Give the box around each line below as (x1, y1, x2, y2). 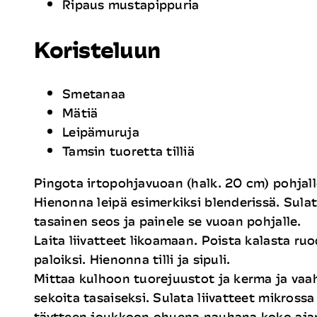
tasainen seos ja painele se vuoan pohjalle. (34, 211, 301, 231)
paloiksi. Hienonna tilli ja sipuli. (34, 249, 231, 270)
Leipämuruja (62, 122, 139, 142)
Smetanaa (62, 83, 126, 104)
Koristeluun (34, 30, 161, 69)
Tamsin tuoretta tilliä (62, 141, 195, 161)
